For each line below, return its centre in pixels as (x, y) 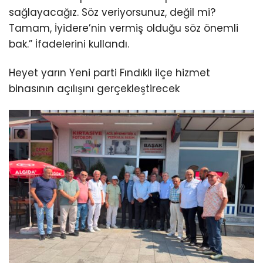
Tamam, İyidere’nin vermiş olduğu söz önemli (124, 28)
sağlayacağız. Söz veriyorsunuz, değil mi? (112, 12)
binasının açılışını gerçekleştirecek (94, 88)
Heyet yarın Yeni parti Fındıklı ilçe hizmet (109, 73)
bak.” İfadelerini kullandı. (69, 44)
